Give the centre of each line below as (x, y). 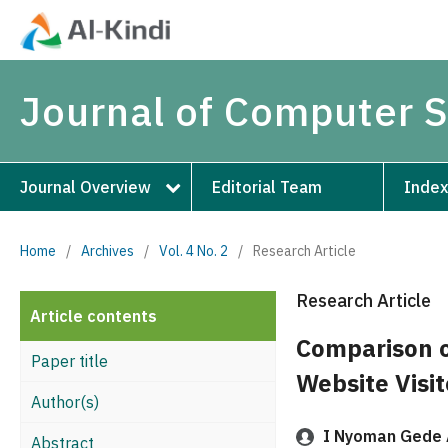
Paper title (69, 360)
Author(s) (65, 401)
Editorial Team (267, 186)
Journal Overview (85, 186)
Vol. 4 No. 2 (193, 250)
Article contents (93, 315)
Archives (107, 250)
